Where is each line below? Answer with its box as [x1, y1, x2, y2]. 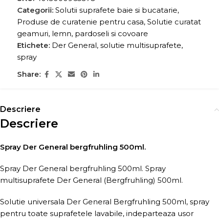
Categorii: [17, 5, 53, 15]
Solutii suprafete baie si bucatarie [55, 5, 177, 15]
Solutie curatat [147, 17, 201, 26]
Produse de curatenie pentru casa [17, 17, 144, 26]
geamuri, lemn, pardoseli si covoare [17, 28, 148, 38]
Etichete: [17, 40, 50, 50]
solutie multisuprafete [100, 40, 181, 50]
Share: [17, 69, 41, 79]
